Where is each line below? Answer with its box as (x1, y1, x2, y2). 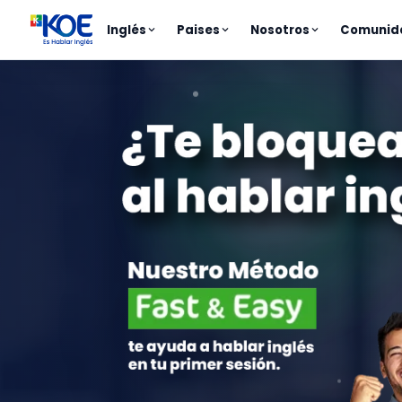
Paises (177, 21, 221, 39)
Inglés (107, 21, 147, 39)
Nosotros (250, 21, 310, 39)
